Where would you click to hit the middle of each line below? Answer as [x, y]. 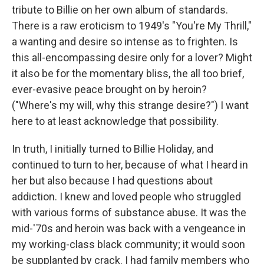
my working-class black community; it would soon [128, 245]
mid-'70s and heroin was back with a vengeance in [129, 229]
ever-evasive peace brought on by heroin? [109, 90]
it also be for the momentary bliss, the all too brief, [128, 74]
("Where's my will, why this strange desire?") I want [130, 105]
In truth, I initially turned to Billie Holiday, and [113, 149]
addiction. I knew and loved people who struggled [126, 197]
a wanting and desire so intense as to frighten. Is [125, 42]
